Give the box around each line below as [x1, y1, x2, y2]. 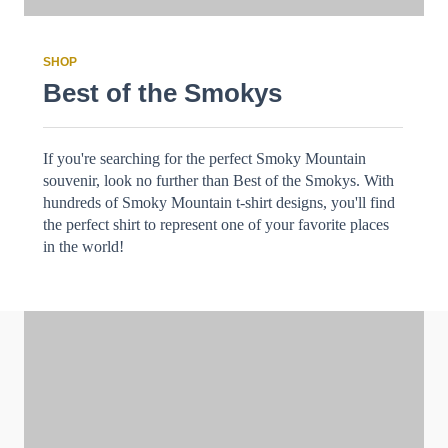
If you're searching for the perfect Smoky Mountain [43, 150, 366, 167]
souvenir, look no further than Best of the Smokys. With [43, 172, 394, 189]
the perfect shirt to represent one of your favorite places [43, 216, 389, 233]
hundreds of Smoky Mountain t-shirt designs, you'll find [43, 194, 395, 211]
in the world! [43, 238, 124, 255]
